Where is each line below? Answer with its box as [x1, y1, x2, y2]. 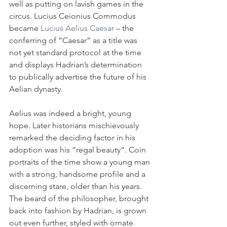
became [9, 23, 41, 33]
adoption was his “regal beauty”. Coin [9, 144, 148, 155]
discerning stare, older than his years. [9, 181, 144, 191]
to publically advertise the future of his [9, 71, 148, 82]
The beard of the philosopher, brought [9, 193, 150, 203]
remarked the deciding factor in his [9, 132, 137, 142]
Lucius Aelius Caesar [41, 23, 114, 33]
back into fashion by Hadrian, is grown [9, 205, 148, 215]
